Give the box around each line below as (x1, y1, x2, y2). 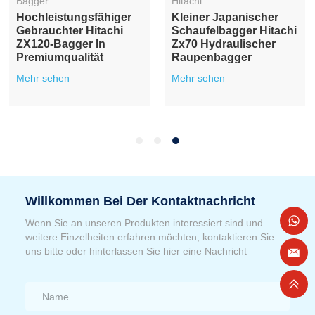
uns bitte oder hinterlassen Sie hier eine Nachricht (25, 245, 247, 257)
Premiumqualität (16, 51, 104, 63)
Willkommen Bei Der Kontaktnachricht (25, 193, 255, 208)
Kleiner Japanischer (171, 11, 278, 23)
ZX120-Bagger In (16, 37, 106, 50)
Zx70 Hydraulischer (171, 37, 276, 50)
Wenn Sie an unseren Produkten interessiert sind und (25, 217, 263, 229)
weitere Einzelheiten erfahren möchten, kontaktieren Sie (25, 231, 274, 243)
